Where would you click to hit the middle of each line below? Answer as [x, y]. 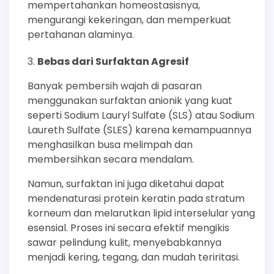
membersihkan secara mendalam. [111, 159]
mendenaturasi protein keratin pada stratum [136, 198]
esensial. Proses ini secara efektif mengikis [128, 228]
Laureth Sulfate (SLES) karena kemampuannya [139, 130]
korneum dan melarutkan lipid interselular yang [141, 213]
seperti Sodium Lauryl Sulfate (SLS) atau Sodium [141, 115]
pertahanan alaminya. [81, 34]
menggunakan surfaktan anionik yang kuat [130, 100]
